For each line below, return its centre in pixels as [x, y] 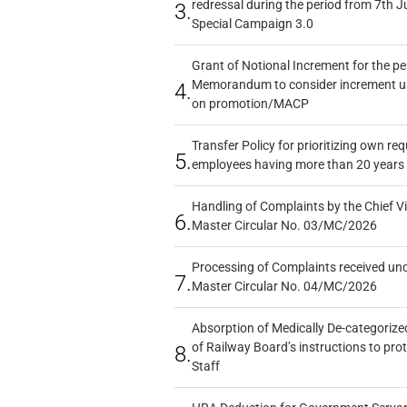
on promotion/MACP [250, 104]
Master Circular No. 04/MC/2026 [284, 286]
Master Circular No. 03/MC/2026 [284, 225]
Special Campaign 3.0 [252, 24]
